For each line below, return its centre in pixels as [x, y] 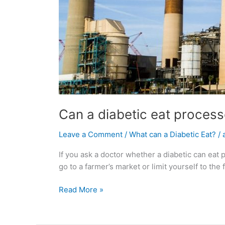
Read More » [81, 190]
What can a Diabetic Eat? [173, 134]
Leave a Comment [91, 134]
